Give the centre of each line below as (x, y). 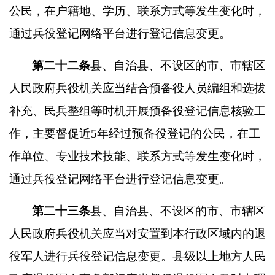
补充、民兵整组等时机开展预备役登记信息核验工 (137, 111)
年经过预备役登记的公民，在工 (179, 134)
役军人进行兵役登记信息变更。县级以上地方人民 (137, 256)
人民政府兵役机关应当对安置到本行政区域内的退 (137, 234)
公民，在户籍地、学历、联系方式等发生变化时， (137, 11)
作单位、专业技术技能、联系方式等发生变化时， (137, 156)
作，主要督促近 (50, 134)
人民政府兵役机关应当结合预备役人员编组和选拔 (137, 88)
